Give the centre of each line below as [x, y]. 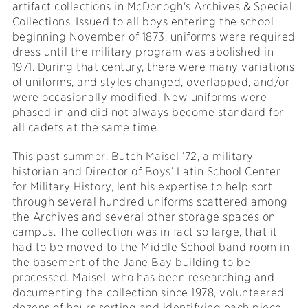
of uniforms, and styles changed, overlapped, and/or [151, 82]
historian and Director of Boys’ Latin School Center [146, 172]
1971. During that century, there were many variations [153, 67]
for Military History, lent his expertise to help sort [142, 187]
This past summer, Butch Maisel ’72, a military [133, 157]
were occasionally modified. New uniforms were [140, 98]
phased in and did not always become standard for [148, 113]
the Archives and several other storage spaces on [144, 217]
